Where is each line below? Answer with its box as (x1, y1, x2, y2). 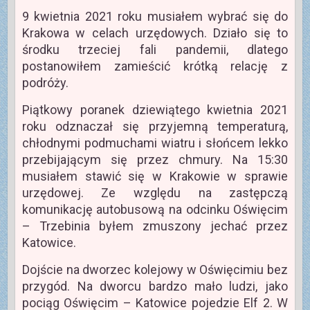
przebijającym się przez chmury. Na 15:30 (21, 152, 289, 167)
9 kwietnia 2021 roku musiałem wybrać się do (21, 9, 289, 24)
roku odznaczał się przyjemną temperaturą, (21, 119, 289, 134)
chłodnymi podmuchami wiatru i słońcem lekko (21, 136, 289, 151)
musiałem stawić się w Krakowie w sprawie (21, 169, 289, 184)
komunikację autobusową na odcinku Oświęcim (21, 202, 289, 217)
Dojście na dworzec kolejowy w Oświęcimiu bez (21, 262, 289, 277)
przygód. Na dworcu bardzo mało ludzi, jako (21, 279, 289, 294)
